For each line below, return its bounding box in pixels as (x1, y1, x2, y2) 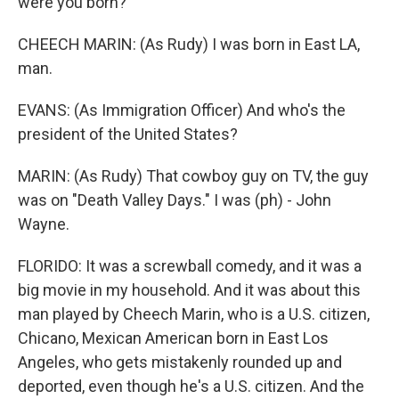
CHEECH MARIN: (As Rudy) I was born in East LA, (18, 35, 360, 53)
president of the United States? (18, 125, 238, 143)
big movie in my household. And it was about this (18, 281, 361, 299)
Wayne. (18, 215, 69, 233)
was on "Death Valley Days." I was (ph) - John (18, 191, 331, 209)
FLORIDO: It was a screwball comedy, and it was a (18, 256, 362, 275)
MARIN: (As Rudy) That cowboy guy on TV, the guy (18, 167, 369, 185)
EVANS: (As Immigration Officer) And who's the (18, 101, 346, 119)
